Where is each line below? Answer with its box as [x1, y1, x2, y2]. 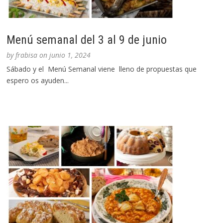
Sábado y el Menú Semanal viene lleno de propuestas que [6, 64, 197, 74]
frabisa [15, 50, 38, 60]
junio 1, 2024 [49, 50, 91, 60]
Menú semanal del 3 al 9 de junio [6, 33, 167, 47]
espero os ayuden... [6, 76, 69, 86]
